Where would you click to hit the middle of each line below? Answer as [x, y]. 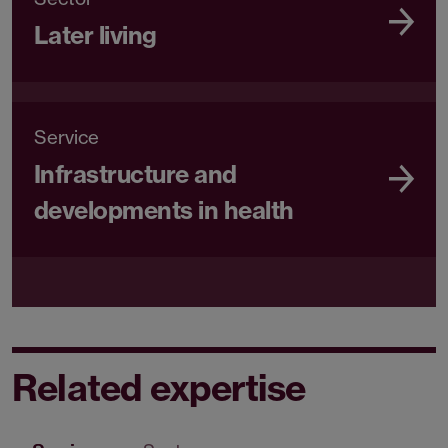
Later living [95, 35]
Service [66, 137]
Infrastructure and [135, 174]
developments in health [164, 210]
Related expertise [159, 388]
